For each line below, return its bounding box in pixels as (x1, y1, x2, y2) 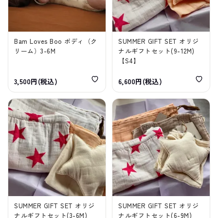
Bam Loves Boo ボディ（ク (14, 36, 97, 46)
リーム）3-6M (14, 46, 56, 56)
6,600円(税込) (118, 76, 162, 87)
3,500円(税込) (14, 76, 57, 87)
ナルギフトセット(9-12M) (118, 46, 195, 56)
